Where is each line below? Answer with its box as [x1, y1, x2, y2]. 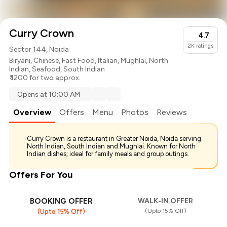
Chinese [33, 56, 59, 65]
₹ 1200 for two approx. [9, 73, 81, 83]
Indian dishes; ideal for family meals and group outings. [27, 150, 190, 158]
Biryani [9, 56, 31, 65]
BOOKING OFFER [30, 197, 93, 206]
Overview [13, 107, 52, 118]
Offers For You [9, 169, 73, 181]
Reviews [157, 107, 187, 118]
